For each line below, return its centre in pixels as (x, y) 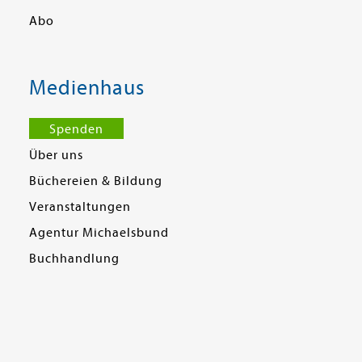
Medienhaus (87, 87)
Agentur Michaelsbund (99, 232)
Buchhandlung (74, 258)
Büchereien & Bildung (96, 181)
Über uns (56, 155)
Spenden (76, 129)
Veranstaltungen (80, 206)
